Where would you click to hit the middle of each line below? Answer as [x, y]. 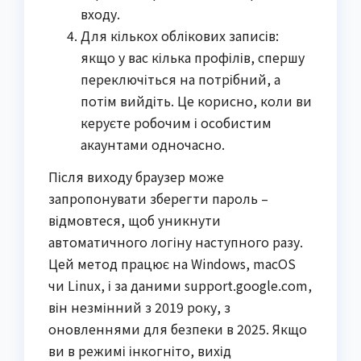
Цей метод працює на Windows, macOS [172, 263]
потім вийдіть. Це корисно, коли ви [196, 101]
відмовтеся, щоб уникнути [135, 220]
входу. [100, 14]
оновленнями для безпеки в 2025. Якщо [178, 329]
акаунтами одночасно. [153, 145]
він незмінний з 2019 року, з [139, 307]
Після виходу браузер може [136, 176]
